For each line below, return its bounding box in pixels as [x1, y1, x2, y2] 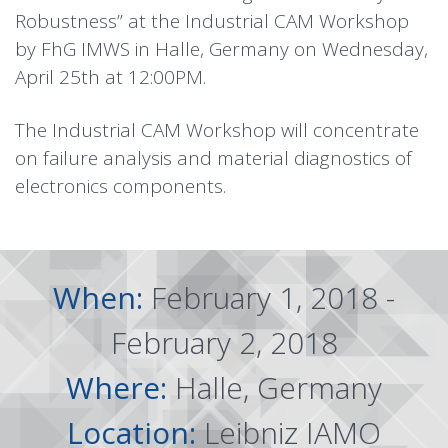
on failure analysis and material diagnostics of [15, 145, 412, 172]
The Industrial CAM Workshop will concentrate [15, 117, 419, 144]
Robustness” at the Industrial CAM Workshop [15, 8, 409, 35]
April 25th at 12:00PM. [15, 64, 211, 91]
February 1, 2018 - [151, 277, 395, 319]
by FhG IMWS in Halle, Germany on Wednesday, [15, 36, 428, 63]
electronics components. [15, 173, 226, 200]
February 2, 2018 [110, 322, 338, 364]
